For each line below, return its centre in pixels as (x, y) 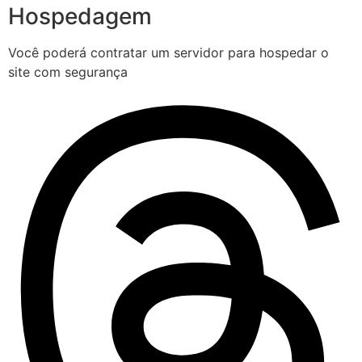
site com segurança (68, 72)
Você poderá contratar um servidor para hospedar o (168, 52)
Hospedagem (80, 16)
